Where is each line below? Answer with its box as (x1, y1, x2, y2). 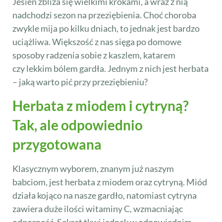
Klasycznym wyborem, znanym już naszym (12, 163, 174, 174)
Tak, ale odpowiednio (12, 116, 143, 133)
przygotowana (12, 135, 102, 153)
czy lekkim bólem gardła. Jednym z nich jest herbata (12, 63, 209, 74)
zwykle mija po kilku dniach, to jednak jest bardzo (12, 23, 200, 34)
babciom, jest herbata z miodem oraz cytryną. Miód (12, 176, 207, 187)
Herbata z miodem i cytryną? (12, 97, 189, 114)
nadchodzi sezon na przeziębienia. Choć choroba (12, 9, 196, 21)
